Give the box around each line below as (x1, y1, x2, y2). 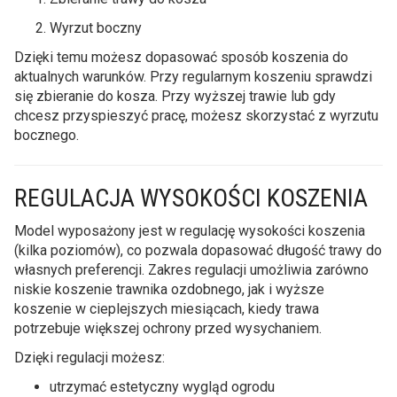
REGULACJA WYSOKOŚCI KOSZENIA (14, 183, 368, 213)
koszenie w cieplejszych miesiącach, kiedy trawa (14, 300, 319, 317)
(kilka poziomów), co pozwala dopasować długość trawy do (14, 241, 382, 259)
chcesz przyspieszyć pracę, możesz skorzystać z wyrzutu (14, 106, 378, 124)
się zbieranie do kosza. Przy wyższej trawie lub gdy (14, 87, 336, 105)
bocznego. (14, 126, 79, 144)
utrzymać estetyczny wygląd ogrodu (50, 378, 275, 395)
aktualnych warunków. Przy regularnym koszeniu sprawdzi (14, 67, 372, 85)
